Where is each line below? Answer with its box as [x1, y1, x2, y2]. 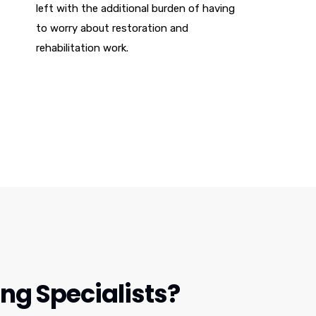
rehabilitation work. [36, 42, 128, 55]
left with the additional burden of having [36, 2, 235, 16]
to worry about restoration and [36, 22, 188, 35]
